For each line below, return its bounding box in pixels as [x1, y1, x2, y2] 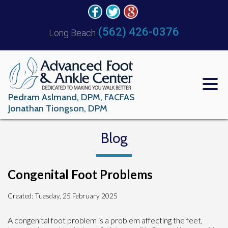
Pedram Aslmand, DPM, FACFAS [8, 91, 134, 103]
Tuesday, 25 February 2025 [35, 191, 118, 200]
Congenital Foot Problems [8, 166, 153, 182]
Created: [8, 191, 35, 200]
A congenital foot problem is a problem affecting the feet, [8, 215, 203, 225]
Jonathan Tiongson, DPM [8, 102, 107, 114]
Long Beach [49, 27, 96, 38]
